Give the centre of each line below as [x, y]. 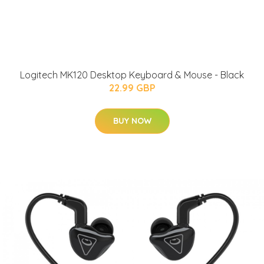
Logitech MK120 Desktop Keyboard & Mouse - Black [132, 75]
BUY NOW [132, 121]
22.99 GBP [132, 88]
